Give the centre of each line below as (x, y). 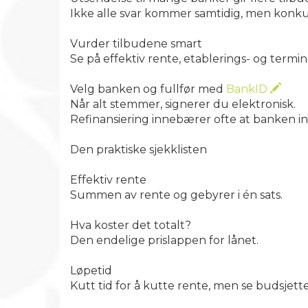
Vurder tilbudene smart (136, 44)
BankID (248, 89)
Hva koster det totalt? (131, 225)
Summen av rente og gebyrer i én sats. (176, 195)
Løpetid (91, 271)
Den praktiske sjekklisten (139, 150)
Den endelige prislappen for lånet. (164, 240)
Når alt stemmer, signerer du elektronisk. (183, 104)
